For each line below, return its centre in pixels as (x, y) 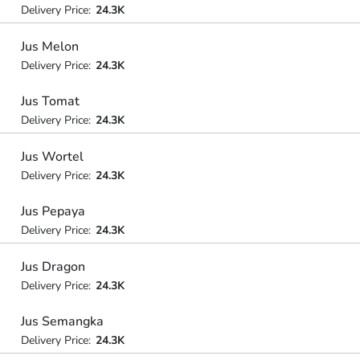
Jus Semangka (62, 321)
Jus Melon (49, 46)
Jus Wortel (52, 156)
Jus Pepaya (53, 211)
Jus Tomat (50, 101)
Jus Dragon (53, 266)
